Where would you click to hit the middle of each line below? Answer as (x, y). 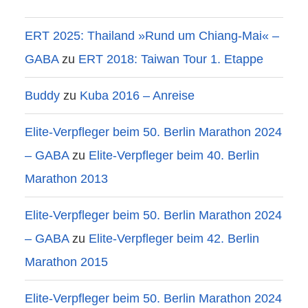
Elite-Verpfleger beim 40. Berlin (174, 155)
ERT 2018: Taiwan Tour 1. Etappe (171, 59)
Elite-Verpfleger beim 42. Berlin (174, 238)
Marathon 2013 (66, 178)
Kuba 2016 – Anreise (137, 95)
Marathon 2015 (66, 262)
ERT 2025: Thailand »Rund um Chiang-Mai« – (152, 35)
